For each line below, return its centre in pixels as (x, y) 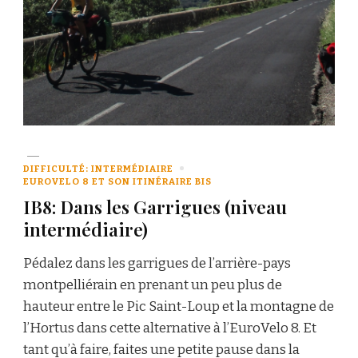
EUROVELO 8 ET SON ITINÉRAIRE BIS (117, 181)
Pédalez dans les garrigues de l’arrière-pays (157, 263)
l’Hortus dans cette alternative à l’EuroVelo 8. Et (170, 328)
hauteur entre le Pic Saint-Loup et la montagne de (179, 306)
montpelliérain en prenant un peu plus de (153, 284)
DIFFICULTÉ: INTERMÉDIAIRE (98, 168)
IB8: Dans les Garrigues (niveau (155, 206)
